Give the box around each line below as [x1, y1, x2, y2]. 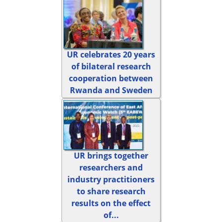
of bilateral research [71, 60, 151, 72]
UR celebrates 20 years [67, 49, 155, 60]
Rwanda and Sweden [69, 84, 153, 96]
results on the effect [71, 198, 151, 209]
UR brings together [74, 150, 148, 162]
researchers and [79, 162, 143, 173]
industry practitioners [67, 174, 155, 185]
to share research [76, 186, 146, 197]
